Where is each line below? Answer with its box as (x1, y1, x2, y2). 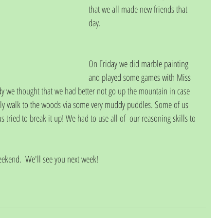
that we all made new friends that (89, 2, 189, 16)
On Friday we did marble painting (89, 57, 190, 70)
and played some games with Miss (89, 71, 193, 84)
